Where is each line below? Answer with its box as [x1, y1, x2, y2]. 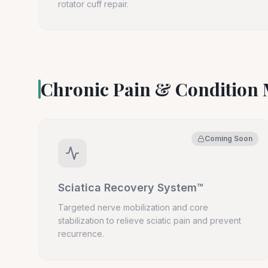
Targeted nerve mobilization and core [58, 202, 208, 212]
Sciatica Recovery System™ [58, 181, 203, 194]
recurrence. [58, 229, 104, 239]
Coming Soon [205, 134, 253, 143]
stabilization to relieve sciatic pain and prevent [58, 215, 241, 226]
